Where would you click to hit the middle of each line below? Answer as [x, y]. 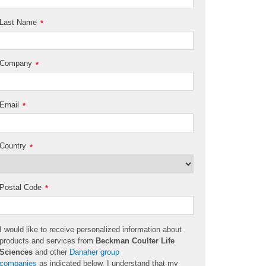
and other [51, 252]
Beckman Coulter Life [135, 240]
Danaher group [95, 252]
